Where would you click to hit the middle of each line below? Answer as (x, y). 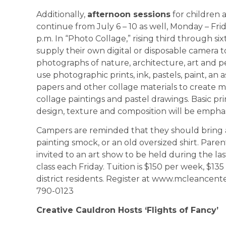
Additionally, (62, 14)
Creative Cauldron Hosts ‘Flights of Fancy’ (127, 210)
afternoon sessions (129, 14)
